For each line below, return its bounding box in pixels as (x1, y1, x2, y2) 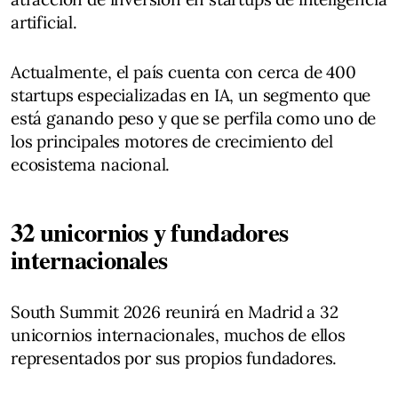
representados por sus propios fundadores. (11, 347, 338, 369)
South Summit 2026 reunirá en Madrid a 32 (11, 301, 338, 322)
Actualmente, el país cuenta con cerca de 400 (11, 61, 356, 83)
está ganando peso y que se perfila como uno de (11, 107, 377, 129)
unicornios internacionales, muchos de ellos (11, 324, 346, 346)
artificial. (11, 12, 77, 33)
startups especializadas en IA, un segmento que (11, 84, 371, 106)
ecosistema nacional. (11, 154, 171, 175)
